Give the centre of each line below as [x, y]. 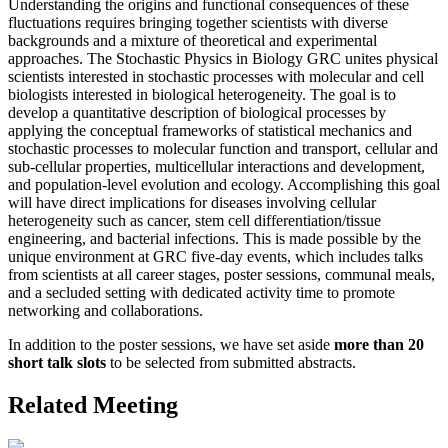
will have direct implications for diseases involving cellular [192, 203]
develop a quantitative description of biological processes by [197, 113]
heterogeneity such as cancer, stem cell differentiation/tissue [194, 221]
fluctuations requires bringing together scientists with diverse [198, 23]
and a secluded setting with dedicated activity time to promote [201, 293]
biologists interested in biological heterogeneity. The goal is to [202, 95]
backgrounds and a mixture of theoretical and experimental [192, 41]
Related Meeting [93, 405]
